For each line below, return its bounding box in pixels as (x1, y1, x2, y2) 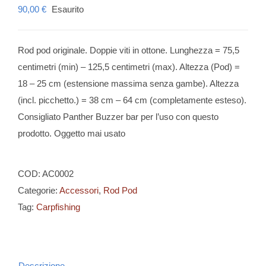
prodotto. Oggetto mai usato (18, 128, 125, 138)
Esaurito (52, 4, 84, 14)
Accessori (59, 185, 99, 195)
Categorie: (18, 185, 59, 195)
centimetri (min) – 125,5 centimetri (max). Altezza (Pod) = (18, 62, 240, 72)
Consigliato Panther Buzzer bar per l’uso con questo (18, 112, 218, 122)
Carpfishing (36, 202, 80, 212)
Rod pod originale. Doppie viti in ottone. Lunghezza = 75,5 (18, 45, 239, 55)
